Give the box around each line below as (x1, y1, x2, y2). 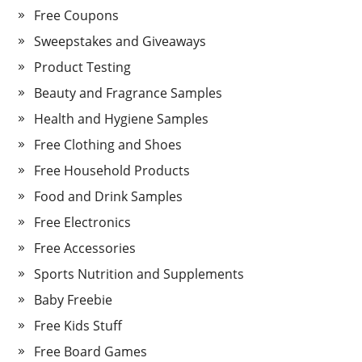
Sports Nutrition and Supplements (34, 265, 245, 284)
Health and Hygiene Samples (34, 110, 209, 128)
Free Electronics (34, 213, 132, 232)
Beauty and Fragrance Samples (34, 84, 223, 103)
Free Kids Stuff (34, 317, 123, 335)
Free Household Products (34, 162, 191, 180)
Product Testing (34, 58, 132, 77)
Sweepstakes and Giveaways (34, 32, 207, 51)
